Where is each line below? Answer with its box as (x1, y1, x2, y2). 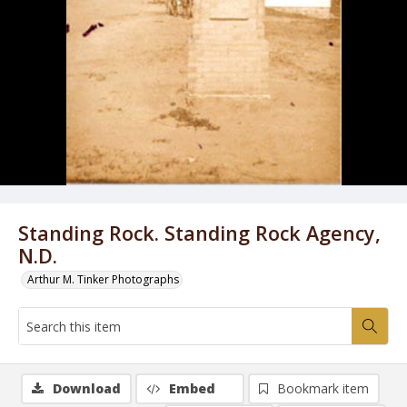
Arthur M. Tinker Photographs (27, 272, 179, 287)
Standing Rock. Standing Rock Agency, (18, 220, 381, 246)
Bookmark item (277, 380, 369, 397)
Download (53, 380, 121, 397)
